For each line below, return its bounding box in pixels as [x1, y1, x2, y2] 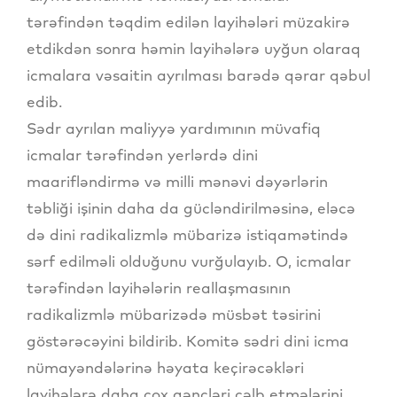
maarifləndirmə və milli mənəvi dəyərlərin [27, 171, 328, 191]
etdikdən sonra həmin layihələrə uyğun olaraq [27, 38, 361, 58]
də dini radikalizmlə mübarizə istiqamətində [27, 224, 348, 244]
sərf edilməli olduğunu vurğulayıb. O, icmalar [27, 251, 351, 270]
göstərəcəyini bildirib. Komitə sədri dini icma [27, 331, 349, 350]
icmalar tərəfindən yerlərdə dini [27, 144, 258, 164]
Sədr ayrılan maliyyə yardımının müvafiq [27, 118, 321, 137]
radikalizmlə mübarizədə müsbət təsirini [27, 304, 321, 323]
